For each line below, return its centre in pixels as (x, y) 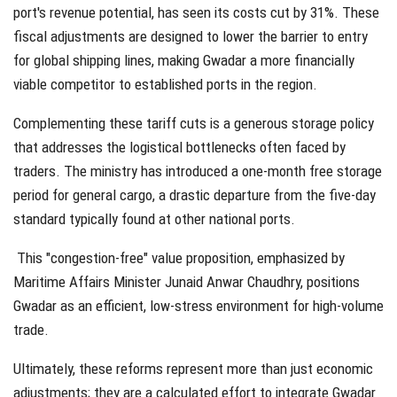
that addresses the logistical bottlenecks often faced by (179, 147)
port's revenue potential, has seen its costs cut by (162, 12)
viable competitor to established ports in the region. (165, 84)
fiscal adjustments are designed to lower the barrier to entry (191, 36)
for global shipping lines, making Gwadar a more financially (184, 60)
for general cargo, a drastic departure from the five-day (212, 195)
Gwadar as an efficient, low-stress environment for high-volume (198, 305)
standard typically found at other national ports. (154, 218)
